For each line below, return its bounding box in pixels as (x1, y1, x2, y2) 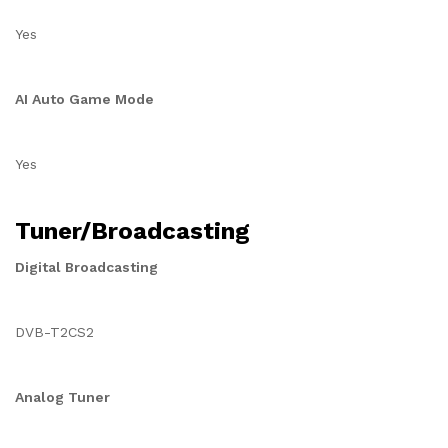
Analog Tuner (15, 389, 110, 405)
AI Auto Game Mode (15, 91, 154, 107)
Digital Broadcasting (15, 259, 158, 275)
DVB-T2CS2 (15, 324, 94, 340)
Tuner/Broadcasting (15, 217, 250, 245)
